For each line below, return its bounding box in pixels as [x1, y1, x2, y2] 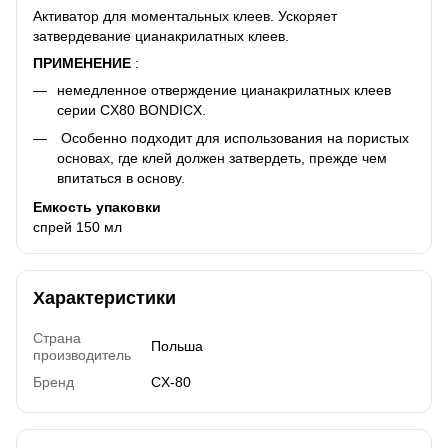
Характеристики [33, 287, 176, 308]
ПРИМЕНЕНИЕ [33, 54, 131, 71]
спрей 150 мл [33, 218, 122, 235]
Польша [151, 337, 203, 354]
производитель [33, 346, 131, 363]
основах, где [57, 150, 138, 167]
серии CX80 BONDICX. [57, 101, 206, 118]
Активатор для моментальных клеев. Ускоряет [33, 7, 337, 24]
